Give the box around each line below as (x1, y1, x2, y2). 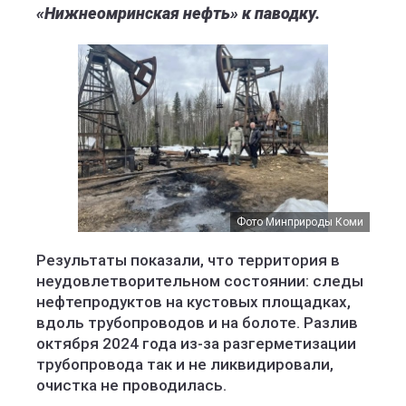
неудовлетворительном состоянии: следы (36, 272, 363, 290)
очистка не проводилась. (36, 376, 227, 394)
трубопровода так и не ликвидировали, (36, 355, 333, 373)
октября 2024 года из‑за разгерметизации (36, 334, 356, 353)
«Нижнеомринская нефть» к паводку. (36, 4, 320, 23)
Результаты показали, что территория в (36, 251, 340, 269)
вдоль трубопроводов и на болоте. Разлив (36, 314, 358, 332)
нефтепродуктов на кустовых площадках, (36, 293, 351, 311)
